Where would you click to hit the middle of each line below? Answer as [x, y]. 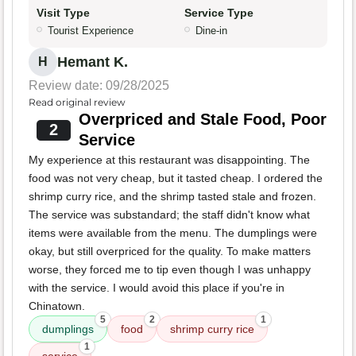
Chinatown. [57, 306]
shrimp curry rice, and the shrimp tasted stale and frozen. [172, 197]
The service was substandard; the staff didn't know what [169, 215]
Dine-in [211, 31]
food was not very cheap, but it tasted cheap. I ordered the [176, 178]
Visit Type [63, 13]
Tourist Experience [91, 31]
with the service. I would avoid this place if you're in [157, 288]
